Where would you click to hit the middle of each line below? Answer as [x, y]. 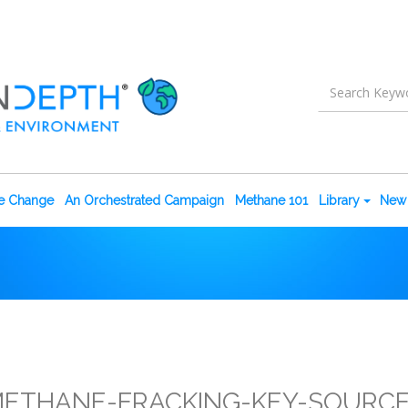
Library [339, 200]
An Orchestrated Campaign [144, 200]
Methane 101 [271, 200]
